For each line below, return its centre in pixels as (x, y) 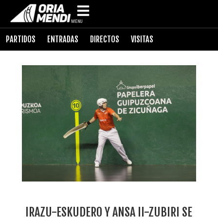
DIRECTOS (105, 39)
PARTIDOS (21, 39)
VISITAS (142, 39)
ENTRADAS (63, 39)
